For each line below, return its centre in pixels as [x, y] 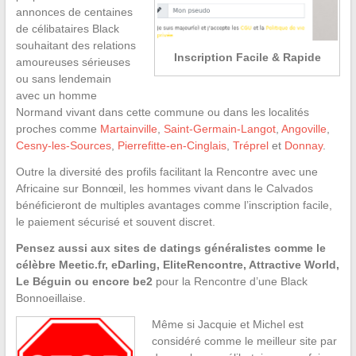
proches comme [58, 128]
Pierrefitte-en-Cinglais [172, 145]
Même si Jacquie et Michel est [227, 324]
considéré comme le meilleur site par [244, 341]
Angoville [304, 128]
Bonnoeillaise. [50, 298]
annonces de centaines [74, 12]
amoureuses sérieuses [73, 62]
